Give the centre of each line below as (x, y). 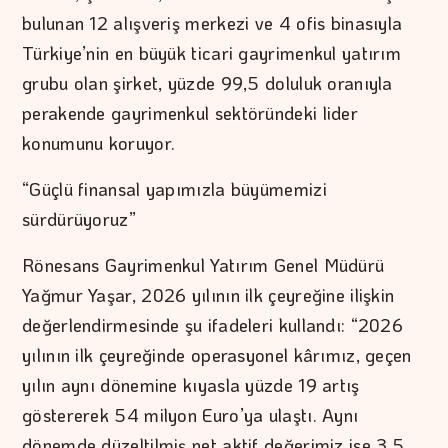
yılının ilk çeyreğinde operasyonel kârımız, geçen (217, 354)
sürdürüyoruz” (79, 218)
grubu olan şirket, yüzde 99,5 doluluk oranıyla (207, 82)
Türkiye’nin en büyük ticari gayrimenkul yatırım (212, 52)
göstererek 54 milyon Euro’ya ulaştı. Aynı (190, 414)
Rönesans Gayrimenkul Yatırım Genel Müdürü (203, 264)
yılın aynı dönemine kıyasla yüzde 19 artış (191, 384)
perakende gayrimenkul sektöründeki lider (190, 112)
